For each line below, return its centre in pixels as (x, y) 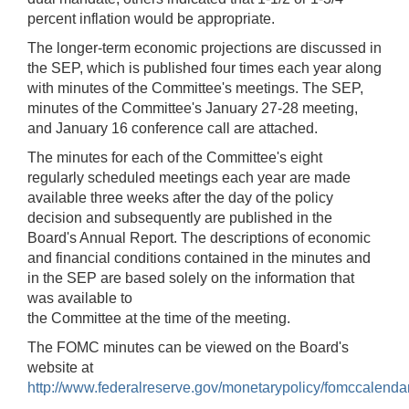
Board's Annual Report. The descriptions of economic (199, 237)
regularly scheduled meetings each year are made (189, 177)
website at (60, 367)
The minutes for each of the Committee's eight (175, 157)
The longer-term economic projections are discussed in (204, 47)
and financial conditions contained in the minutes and (199, 257)
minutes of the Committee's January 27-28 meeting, (193, 108)
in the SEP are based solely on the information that (191, 278)
